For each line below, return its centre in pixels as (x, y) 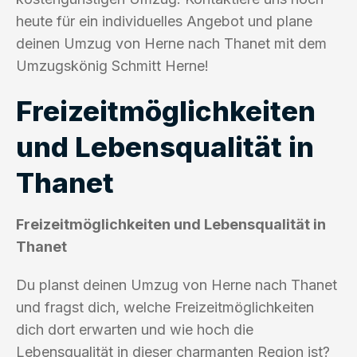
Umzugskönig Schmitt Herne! (112, 65)
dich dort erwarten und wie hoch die (135, 329)
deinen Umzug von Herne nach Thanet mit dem (171, 43)
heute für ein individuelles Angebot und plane (164, 21)
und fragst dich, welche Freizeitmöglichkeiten (165, 307)
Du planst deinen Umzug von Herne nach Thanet (177, 284)
